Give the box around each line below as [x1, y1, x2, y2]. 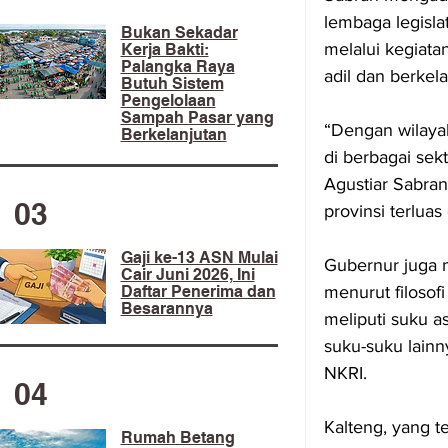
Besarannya [120, 299, 213, 318]
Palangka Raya [120, 57, 235, 76]
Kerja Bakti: [120, 40, 209, 59]
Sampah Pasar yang [120, 108, 274, 127]
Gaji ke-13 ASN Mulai [120, 248, 278, 267]
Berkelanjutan [120, 125, 227, 144]
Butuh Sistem [120, 74, 224, 93]
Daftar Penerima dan [120, 282, 276, 301]
